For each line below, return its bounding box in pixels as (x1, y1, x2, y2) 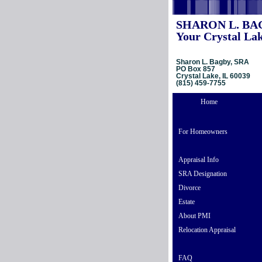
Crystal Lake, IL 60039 (176, 72, 250, 80)
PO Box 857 (176, 65, 215, 73)
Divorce (178, 184, 201, 192)
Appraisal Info (178, 156, 219, 164)
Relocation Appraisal (178, 226, 236, 234)
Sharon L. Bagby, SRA (176, 58, 249, 66)
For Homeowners (178, 127, 227, 136)
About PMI (178, 212, 211, 220)
